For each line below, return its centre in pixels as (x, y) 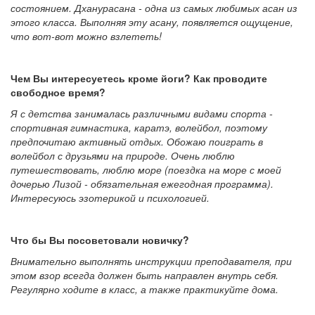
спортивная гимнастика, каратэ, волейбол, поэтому (139, 128)
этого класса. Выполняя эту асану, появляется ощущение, (152, 22)
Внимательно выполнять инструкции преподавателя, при (151, 261)
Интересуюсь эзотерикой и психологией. (110, 198)
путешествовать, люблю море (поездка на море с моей (146, 170)
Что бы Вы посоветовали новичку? (100, 240)
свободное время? (58, 92)
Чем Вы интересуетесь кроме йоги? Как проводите (139, 78)
